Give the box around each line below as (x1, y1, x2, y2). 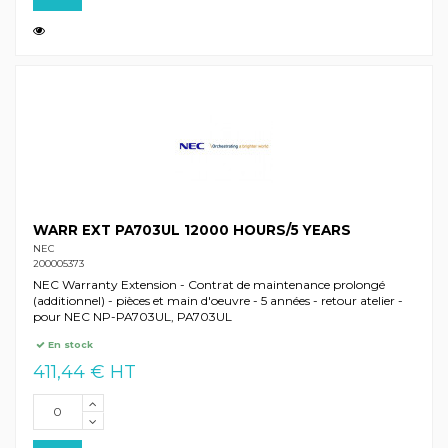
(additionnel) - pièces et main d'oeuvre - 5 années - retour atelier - (32, 292, 403, 308)
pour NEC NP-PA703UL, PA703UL (32, 308, 232, 324)
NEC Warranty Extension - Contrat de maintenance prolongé (32, 276, 385, 292)
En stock (45, 339, 94, 351)
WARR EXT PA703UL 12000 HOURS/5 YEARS (32, 221, 351, 238)
